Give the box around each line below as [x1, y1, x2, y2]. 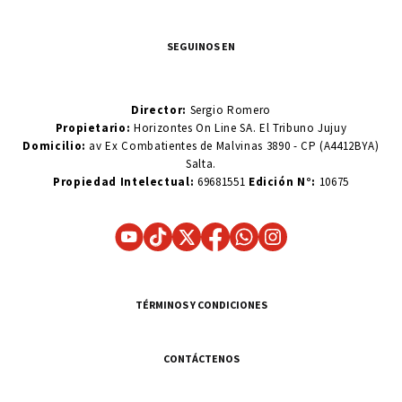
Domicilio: [22, 138, 86, 154]
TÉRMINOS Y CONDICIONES [135, 298, 267, 312]
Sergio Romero [186, 102, 271, 118]
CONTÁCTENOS [162, 352, 240, 366]
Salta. [186, 156, 216, 172]
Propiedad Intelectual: [53, 174, 195, 190]
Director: [131, 102, 187, 118]
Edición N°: [248, 174, 317, 190]
